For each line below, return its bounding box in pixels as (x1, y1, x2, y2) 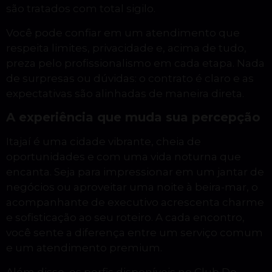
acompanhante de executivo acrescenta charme (6, 196, 264, 209)
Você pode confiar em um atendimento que (6, 26, 240, 39)
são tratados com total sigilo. (6, 2, 155, 15)
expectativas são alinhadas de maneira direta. (6, 87, 244, 100)
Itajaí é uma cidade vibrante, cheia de (6, 135, 201, 148)
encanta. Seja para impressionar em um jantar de (6, 166, 264, 178)
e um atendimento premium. (6, 242, 162, 254)
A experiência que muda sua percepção (6, 110, 260, 125)
